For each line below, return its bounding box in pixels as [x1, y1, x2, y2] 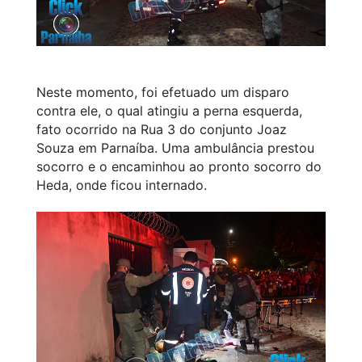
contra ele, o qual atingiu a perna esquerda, [36, 102, 302, 119]
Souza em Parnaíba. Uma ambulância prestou [36, 139, 314, 156]
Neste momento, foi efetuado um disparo [36, 83, 289, 100]
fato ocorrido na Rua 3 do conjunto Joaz [36, 120, 287, 137]
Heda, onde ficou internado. [36, 176, 207, 193]
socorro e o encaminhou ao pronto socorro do [36, 158, 322, 175]
